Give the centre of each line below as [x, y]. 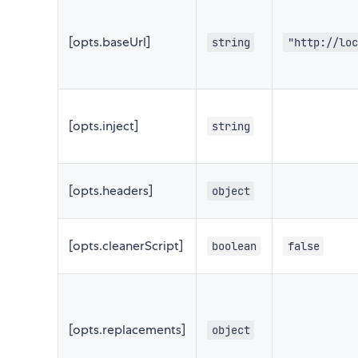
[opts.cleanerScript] [126, 245]
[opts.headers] [111, 190]
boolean [234, 246]
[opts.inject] [103, 125]
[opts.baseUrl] [109, 42]
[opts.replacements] [127, 329]
